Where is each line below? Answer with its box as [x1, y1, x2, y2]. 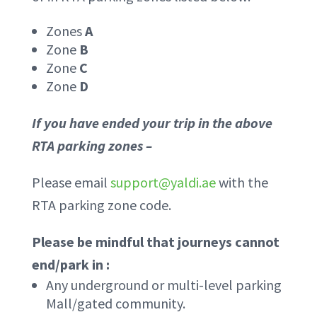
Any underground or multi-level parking [45, 276, 282, 294]
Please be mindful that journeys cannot [31, 233, 279, 250]
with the [215, 173, 268, 191]
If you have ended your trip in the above [31, 114, 272, 132]
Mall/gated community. [45, 294, 185, 312]
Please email [31, 173, 110, 191]
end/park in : [31, 255, 110, 273]
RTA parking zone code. [31, 196, 171, 214]
